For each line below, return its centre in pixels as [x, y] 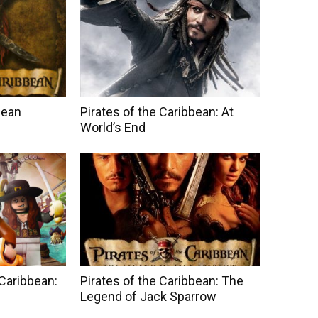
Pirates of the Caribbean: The [161, 280]
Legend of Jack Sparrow [148, 296]
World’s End [113, 128]
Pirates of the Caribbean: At [157, 112]
